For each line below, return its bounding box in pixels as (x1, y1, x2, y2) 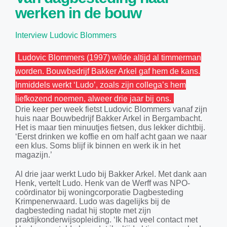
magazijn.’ (15, 150, 52, 160)
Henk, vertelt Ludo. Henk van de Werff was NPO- (15, 179, 190, 188)
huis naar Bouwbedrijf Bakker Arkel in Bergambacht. (15, 114, 202, 123)
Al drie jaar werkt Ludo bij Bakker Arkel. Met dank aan (15, 170, 207, 179)
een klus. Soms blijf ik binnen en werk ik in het (15, 141, 180, 150)
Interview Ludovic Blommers (15, 31, 117, 40)
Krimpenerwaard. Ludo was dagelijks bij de (15, 197, 170, 206)
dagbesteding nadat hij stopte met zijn (15, 206, 151, 215)
